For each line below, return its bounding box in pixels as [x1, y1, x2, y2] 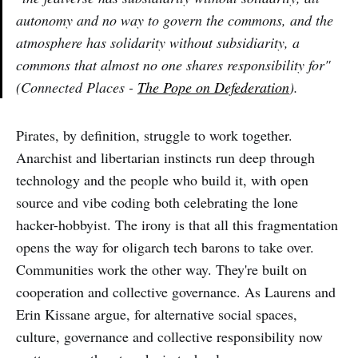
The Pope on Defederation [137, 77, 289, 97]
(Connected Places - [16, 77, 137, 97]
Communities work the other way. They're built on [16, 259, 307, 279]
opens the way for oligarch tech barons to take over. [16, 237, 314, 257]
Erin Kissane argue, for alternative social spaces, [16, 304, 297, 324]
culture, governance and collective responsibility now [16, 326, 323, 346]
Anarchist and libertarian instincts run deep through [16, 147, 315, 167]
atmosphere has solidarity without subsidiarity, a [16, 32, 300, 52]
